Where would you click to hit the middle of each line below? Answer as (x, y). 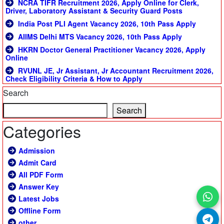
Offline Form (39, 211)
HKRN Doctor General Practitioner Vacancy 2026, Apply (111, 50)
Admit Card (37, 163)
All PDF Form (41, 175)
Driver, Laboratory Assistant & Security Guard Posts (94, 11)
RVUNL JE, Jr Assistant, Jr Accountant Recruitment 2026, (115, 71)
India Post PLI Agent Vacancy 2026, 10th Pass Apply (106, 24)
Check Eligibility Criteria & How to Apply (74, 79)
